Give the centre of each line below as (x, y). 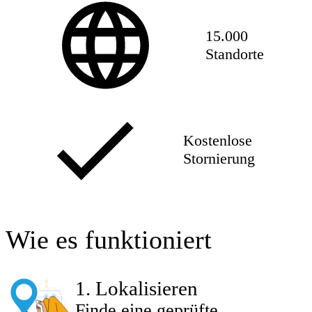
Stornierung (219, 159)
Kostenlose (218, 141)
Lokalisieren (147, 289)
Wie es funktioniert (109, 240)
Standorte (235, 54)
